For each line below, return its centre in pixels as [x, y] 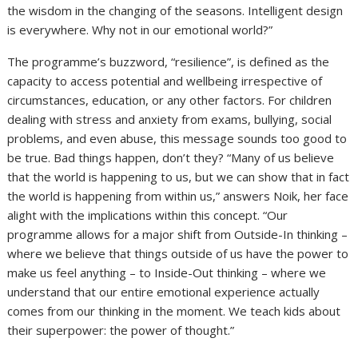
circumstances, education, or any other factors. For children [170, 100]
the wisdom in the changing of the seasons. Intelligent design [175, 11]
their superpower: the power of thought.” [121, 330]
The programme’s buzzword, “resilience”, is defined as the [169, 62]
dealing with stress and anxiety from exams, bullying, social [170, 119]
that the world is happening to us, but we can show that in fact [179, 177]
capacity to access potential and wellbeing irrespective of [165, 81]
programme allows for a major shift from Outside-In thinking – [178, 235]
